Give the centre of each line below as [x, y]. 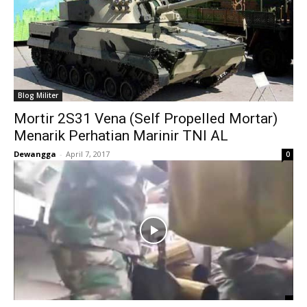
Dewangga [35, 154]
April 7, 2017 [88, 154]
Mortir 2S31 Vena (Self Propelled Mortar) [146, 119]
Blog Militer [38, 95]
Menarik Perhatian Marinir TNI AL [121, 136]
